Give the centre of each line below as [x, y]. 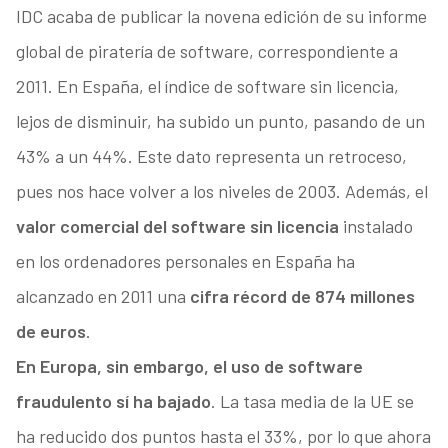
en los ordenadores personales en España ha [185, 261]
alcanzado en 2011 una [102, 296]
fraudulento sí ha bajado [113, 401]
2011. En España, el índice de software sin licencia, [207, 86]
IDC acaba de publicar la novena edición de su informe [221, 16]
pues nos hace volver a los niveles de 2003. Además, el [221, 191]
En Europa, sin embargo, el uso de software [189, 366]
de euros [50, 331]
